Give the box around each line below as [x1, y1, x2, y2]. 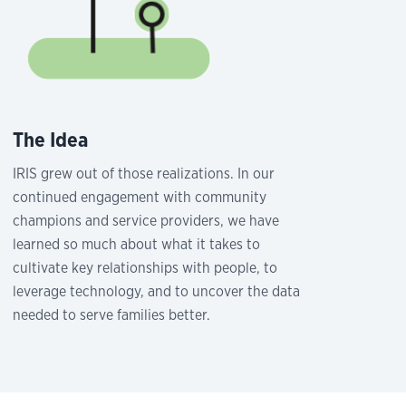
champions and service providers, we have [13, 211, 280, 231]
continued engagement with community [13, 188, 267, 208]
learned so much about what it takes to [13, 235, 261, 255]
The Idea [13, 126, 89, 154]
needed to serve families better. [13, 305, 211, 325]
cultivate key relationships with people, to [13, 258, 278, 278]
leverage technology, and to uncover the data [13, 282, 301, 302]
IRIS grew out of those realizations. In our [13, 164, 275, 184]
